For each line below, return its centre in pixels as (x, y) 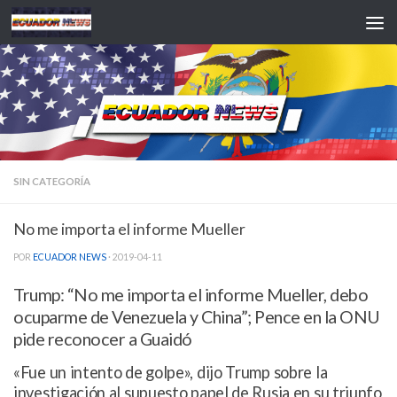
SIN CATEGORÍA (52, 181)
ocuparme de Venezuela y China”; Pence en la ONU (197, 316)
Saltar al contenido (76, 24)
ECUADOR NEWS (70, 257)
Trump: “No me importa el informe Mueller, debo (191, 294)
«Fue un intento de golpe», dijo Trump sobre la (171, 372)
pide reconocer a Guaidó (103, 339)
